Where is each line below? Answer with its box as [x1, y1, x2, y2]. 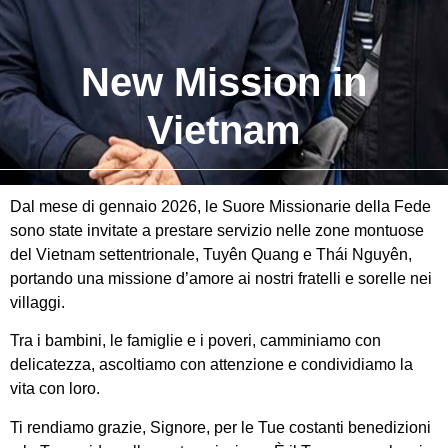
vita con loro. [10, 380, 100, 398]
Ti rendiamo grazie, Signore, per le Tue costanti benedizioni [10, 418, 431, 436]
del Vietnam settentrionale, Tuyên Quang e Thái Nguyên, [10, 246, 412, 263]
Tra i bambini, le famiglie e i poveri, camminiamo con [10, 332, 381, 350]
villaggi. [10, 294, 65, 311]
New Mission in [81, 60, 367, 104]
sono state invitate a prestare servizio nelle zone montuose [10, 222, 424, 239]
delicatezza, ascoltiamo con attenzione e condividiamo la [10, 356, 413, 374]
